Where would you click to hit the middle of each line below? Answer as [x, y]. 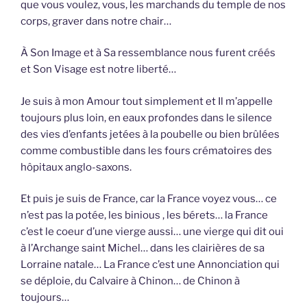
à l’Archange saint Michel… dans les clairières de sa [143, 248]
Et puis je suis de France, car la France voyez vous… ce [149, 199]
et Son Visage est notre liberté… [98, 70]
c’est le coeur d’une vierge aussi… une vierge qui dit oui [152, 232]
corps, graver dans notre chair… [96, 21]
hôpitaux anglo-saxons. [76, 167]
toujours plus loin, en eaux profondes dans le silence [146, 118]
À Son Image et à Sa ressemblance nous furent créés [148, 53]
